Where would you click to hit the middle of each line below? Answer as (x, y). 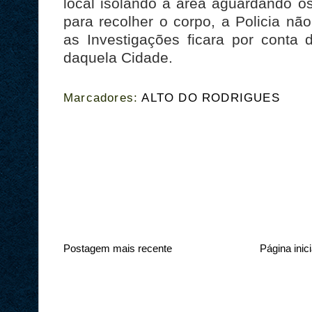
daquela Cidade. (118, 57)
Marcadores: (103, 97)
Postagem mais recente (118, 248)
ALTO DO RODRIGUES (211, 97)
